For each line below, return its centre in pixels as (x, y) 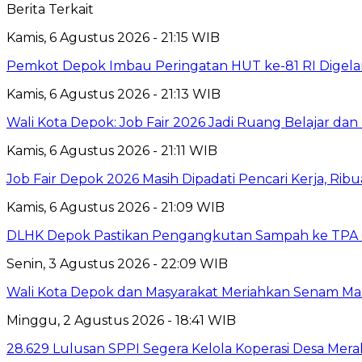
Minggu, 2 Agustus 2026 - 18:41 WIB (121, 320)
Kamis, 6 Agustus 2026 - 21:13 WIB (114, 94)
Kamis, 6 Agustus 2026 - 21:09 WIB (116, 207)
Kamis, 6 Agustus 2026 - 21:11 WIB (112, 150)
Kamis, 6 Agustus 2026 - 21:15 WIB (113, 37)
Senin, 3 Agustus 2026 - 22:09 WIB (117, 263)
